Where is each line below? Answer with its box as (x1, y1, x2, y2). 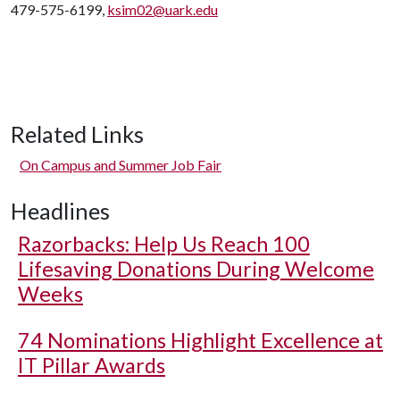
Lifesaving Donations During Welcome (18, 256, 374, 281)
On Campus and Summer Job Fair (20, 156, 221, 173)
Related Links (11, 121, 144, 147)
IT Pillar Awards (18, 353, 165, 378)
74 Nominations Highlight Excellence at (18, 328, 383, 353)
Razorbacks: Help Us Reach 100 (18, 231, 310, 256)
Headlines (11, 197, 110, 224)
